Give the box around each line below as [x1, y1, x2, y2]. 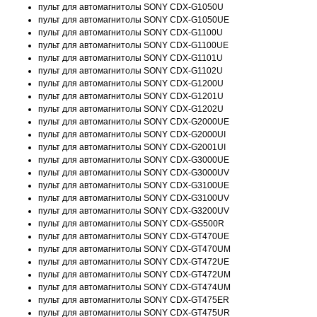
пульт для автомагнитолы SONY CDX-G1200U [38, 79, 224, 88]
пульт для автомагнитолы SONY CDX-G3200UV [38, 206, 229, 216]
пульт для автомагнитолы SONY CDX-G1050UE [38, 15, 229, 25]
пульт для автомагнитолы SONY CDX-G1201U [38, 91, 224, 101]
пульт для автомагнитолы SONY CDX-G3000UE [38, 155, 229, 165]
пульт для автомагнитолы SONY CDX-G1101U [38, 53, 223, 63]
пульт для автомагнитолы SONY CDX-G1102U [38, 66, 223, 76]
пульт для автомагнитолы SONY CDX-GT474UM [38, 282, 231, 292]
